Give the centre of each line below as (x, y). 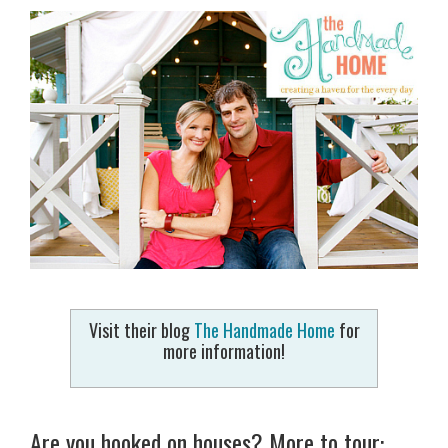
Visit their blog (141, 330)
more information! (224, 351)
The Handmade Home (264, 330)
